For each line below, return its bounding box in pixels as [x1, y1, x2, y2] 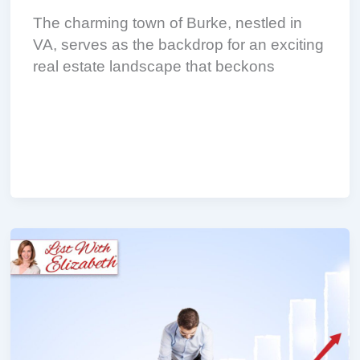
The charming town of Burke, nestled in [33, 14, 303, 31]
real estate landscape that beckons [33, 57, 276, 75]
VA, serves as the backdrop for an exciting [33, 35, 325, 53]
